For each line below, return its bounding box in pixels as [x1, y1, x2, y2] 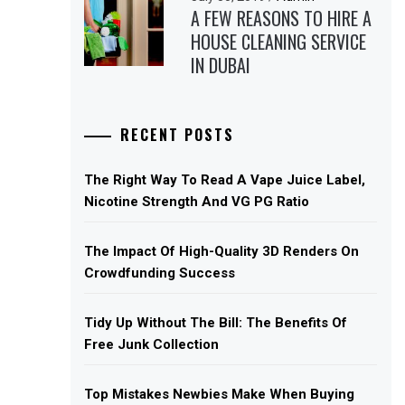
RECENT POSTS [120, 123, 235, 146]
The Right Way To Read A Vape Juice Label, [84, 171, 366, 188]
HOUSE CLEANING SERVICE [191, 27, 367, 55]
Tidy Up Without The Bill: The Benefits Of [84, 314, 348, 331]
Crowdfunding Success [84, 264, 236, 281]
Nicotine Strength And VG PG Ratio [84, 193, 310, 210]
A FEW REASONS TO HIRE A [191, 4, 372, 32]
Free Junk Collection [84, 335, 220, 353]
